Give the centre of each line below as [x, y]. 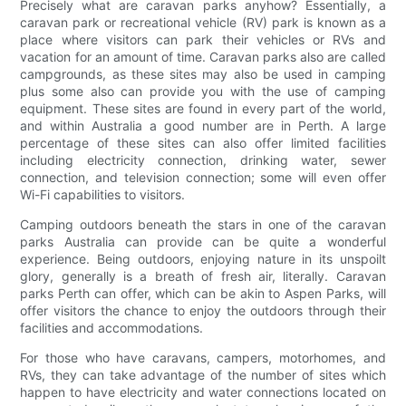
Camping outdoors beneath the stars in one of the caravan [203, 225]
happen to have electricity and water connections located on [203, 392]
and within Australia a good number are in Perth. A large [203, 126]
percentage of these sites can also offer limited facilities [203, 143]
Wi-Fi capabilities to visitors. [103, 195]
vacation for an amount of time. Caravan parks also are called [203, 57]
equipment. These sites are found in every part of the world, [203, 109]
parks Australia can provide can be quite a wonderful [203, 242]
